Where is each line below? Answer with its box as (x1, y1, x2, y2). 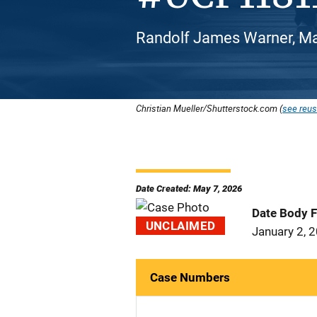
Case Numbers (150, 270, 230, 284)
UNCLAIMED (145, 219, 216, 233)
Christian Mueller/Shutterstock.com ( (136, 102, 282, 115)
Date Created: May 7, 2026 (136, 183, 242, 194)
